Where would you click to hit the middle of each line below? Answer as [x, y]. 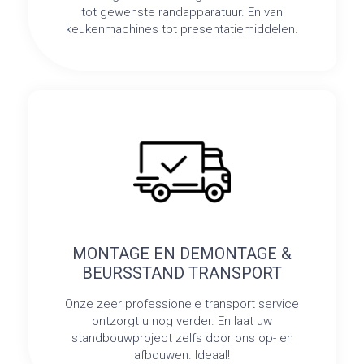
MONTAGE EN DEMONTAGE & [182, 254]
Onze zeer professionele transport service [182, 304]
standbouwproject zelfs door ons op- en [182, 338]
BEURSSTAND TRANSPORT [182, 273]
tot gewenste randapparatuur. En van [182, 12]
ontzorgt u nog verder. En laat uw [182, 321]
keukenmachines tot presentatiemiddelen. [182, 29]
